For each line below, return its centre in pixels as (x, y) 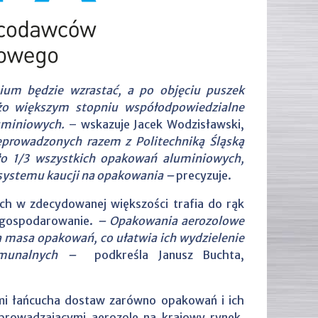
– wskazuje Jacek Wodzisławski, (157, 124)
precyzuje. (204, 175)
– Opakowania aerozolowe (171, 221)
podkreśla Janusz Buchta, (165, 255)
